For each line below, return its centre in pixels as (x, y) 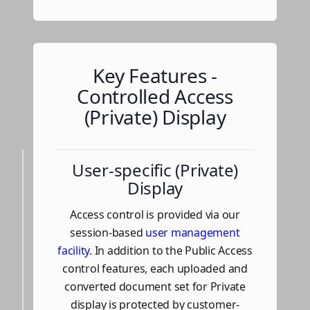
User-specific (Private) (155, 170)
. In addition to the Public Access (171, 250)
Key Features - (155, 75)
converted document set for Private (155, 286)
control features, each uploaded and (155, 268)
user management (193, 232)
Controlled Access (155, 96)
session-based (108, 232)
